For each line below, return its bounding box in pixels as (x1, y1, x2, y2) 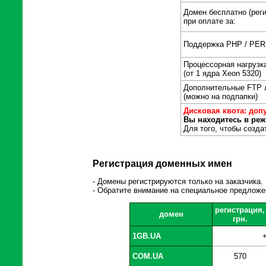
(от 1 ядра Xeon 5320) (183, 69, 261, 78)
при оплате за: (183, 17, 236, 26)
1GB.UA (132, 232, 161, 241)
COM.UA (132, 252, 164, 261)
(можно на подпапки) (183, 92, 258, 102)
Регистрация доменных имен (93, 158, 232, 169)
